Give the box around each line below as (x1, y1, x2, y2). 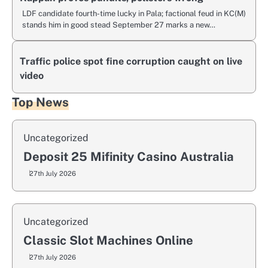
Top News (12, 95, 69, 109)
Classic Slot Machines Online (23, 233, 193, 248)
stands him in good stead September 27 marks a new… (22, 20, 215, 29)
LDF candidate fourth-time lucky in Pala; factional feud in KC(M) (22, 8, 246, 18)
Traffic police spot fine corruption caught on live (20, 55, 242, 67)
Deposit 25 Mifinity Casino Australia (23, 149, 234, 164)
